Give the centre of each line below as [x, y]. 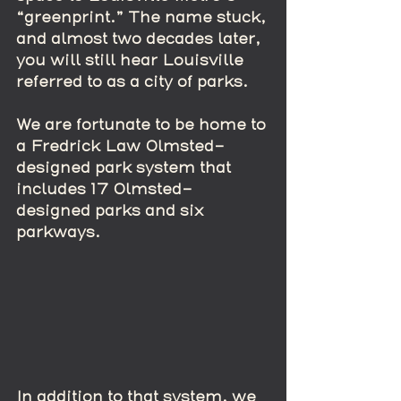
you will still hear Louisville [132, 60]
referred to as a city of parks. [132, 82]
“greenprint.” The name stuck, [143, 17]
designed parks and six [112, 211]
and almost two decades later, [141, 39]
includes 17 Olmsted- [104, 189]
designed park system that [126, 168]
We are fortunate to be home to [143, 125]
